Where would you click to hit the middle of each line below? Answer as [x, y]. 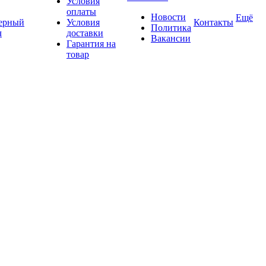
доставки [85, 33]
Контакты [213, 22]
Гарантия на [91, 44]
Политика [171, 28]
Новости [168, 17]
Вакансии [171, 38]
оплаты [81, 12]
